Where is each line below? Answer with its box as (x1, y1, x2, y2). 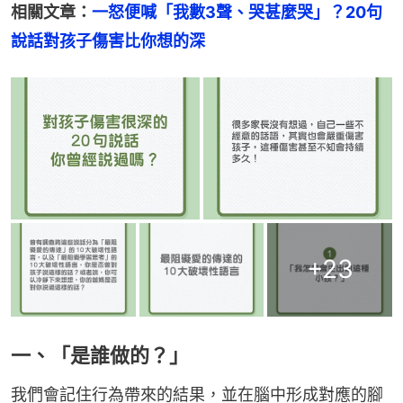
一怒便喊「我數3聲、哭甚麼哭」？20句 (92, 3, 382, 22)
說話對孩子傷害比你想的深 (11, 31, 205, 51)
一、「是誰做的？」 (11, 343, 189, 367)
